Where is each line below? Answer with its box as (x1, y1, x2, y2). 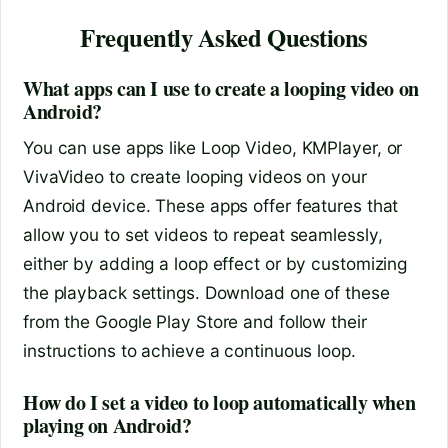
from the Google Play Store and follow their (23, 311, 367, 333)
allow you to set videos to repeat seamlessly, (23, 224, 383, 246)
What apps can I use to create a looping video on (23, 74, 419, 104)
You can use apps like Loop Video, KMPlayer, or (23, 137, 403, 159)
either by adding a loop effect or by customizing (23, 253, 408, 275)
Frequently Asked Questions (80, 19, 368, 56)
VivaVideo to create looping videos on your (23, 166, 367, 188)
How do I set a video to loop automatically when (23, 388, 416, 418)
